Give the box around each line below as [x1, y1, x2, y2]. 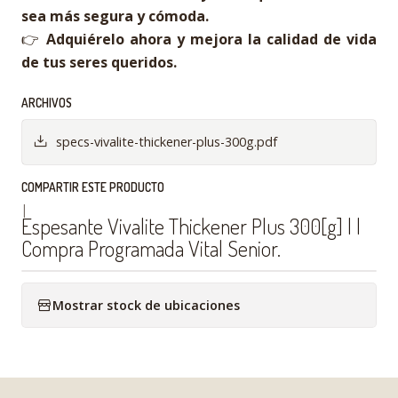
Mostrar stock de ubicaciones [52, 296, 240, 314]
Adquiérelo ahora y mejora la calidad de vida [46, 29, 377, 49]
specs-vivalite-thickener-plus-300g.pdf [56, 133, 277, 150]
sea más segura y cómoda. [21, 6, 209, 26]
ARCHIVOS [21, 95, 72, 110]
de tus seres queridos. [21, 52, 177, 72]
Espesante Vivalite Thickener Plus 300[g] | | [21, 212, 361, 240]
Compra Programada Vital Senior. [21, 235, 281, 262]
